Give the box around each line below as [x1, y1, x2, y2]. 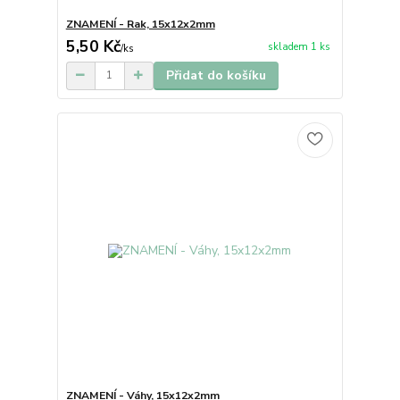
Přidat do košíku [165, 66, 266, 84]
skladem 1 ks [267, 40, 330, 54]
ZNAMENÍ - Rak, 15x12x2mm [65, 16, 215, 31]
